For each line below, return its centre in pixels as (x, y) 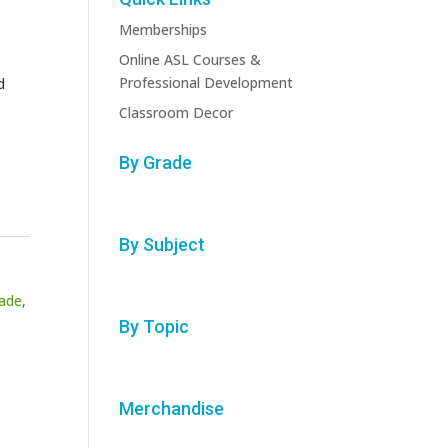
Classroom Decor (176, 112)
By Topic (154, 326)
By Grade (156, 162)
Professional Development (206, 82)
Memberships (163, 29)
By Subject (162, 244)
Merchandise (172, 408)
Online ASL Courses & (190, 59)
